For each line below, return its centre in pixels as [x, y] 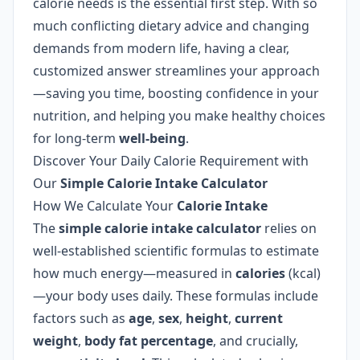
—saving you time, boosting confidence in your [176, 93]
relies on [289, 228]
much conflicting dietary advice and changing [171, 26]
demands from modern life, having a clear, [161, 48]
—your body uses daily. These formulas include [176, 296]
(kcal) [303, 273]
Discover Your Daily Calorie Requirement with [171, 161]
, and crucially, [256, 341]
